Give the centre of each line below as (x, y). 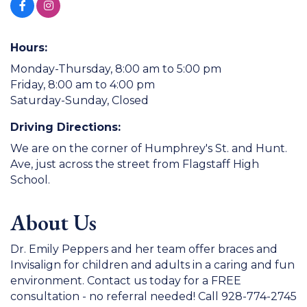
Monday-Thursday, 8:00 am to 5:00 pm (116, 69)
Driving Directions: (65, 127)
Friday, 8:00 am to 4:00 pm (83, 84)
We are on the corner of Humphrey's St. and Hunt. (149, 148)
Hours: (29, 47)
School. (30, 180)
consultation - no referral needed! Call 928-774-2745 (153, 296)
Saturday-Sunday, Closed (79, 100)
